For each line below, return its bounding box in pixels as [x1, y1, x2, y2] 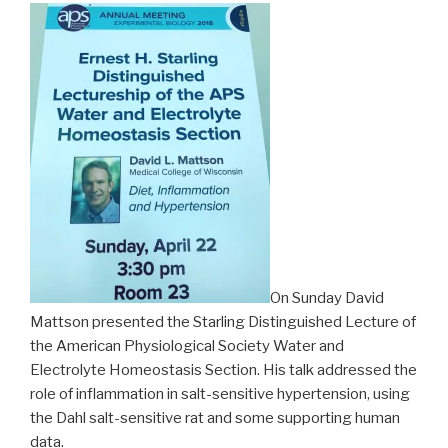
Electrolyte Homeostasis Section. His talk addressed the [30, 361, 417, 380]
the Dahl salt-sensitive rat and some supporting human [30, 409, 400, 428]
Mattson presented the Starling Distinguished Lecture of [30, 313, 416, 332]
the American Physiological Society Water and [30, 337, 344, 356]
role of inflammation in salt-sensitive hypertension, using [30, 385, 410, 404]
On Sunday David [270, 289, 384, 308]
